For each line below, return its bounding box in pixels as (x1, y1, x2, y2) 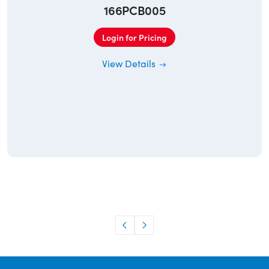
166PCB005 (103, 1, 166, 19)
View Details (101, 57, 158, 70)
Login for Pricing (102, 31, 167, 44)
